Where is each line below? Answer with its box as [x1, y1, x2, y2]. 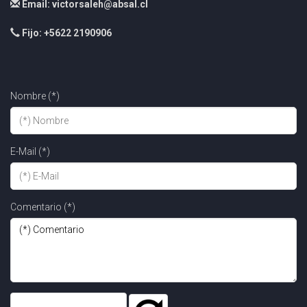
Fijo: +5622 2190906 [22, 27, 112, 38]
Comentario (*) [10, 201, 75, 212]
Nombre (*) [10, 90, 60, 101]
